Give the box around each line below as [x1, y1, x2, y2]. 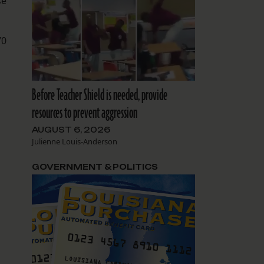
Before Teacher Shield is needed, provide [31, 85, 167, 107]
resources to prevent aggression [31, 103, 137, 124]
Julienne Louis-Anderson [31, 136, 117, 147]
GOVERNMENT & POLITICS [31, 162, 158, 172]
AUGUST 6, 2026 [31, 125, 110, 135]
